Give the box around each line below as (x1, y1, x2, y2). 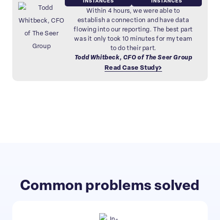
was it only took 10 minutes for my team (74, 35, 192, 42)
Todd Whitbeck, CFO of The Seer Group (74, 54, 192, 61)
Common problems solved (20, 179, 200, 193)
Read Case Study (105, 64, 159, 71)
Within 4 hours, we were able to (86, 7, 180, 14)
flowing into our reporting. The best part (74, 26, 193, 33)
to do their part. (110, 45, 157, 52)
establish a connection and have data (77, 17, 190, 24)
